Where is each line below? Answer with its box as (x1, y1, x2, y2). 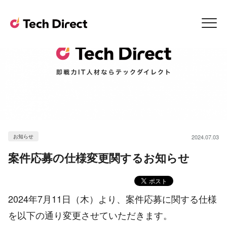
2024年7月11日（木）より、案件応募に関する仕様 (8, 192, 217, 206)
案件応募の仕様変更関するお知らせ (8, 149, 190, 166)
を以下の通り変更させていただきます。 (8, 208, 172, 222)
